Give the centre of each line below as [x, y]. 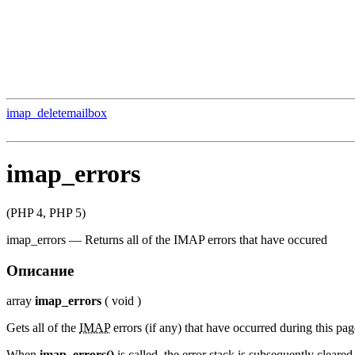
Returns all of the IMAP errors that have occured [206, 239]
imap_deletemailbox [57, 113]
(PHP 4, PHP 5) [46, 212]
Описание [40, 270]
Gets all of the [43, 328]
